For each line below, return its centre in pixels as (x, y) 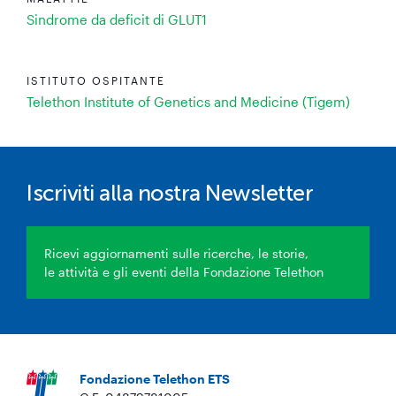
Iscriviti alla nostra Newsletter (170, 195)
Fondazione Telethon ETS (155, 379)
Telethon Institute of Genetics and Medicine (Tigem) (188, 102)
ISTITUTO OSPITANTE (96, 80)
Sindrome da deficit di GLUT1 (117, 19)
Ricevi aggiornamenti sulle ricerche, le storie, (176, 253)
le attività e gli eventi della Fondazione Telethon (184, 272)
